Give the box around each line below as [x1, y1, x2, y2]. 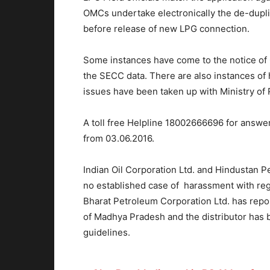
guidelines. [83, 226, 130, 238]
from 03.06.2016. [83, 132, 154, 144]
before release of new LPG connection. [83, 22, 250, 34]
